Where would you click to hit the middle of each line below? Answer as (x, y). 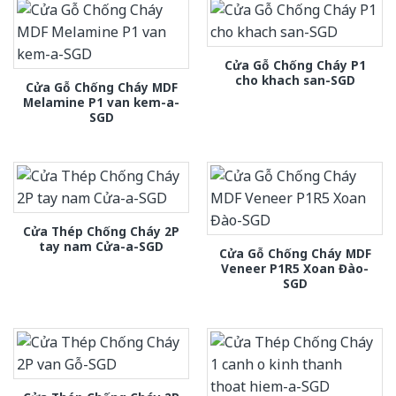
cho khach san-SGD (295, 80)
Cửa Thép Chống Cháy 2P (101, 232)
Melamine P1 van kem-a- (101, 102)
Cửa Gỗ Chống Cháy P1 (295, 65)
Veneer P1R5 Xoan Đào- (295, 269)
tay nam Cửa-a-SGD (101, 247)
